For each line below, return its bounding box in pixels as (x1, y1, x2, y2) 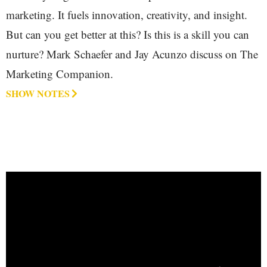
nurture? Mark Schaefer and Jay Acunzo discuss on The (6, 46, 258, 62)
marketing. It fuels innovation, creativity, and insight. (6, 7, 247, 23)
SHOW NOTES (6, 86, 70, 101)
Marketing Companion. (6, 66, 113, 82)
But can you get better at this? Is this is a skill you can (6, 27, 249, 42)
